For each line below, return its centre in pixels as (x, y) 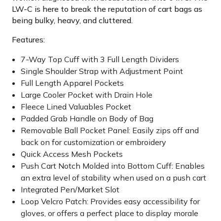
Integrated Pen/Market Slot (70, 189)
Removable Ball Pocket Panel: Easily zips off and (110, 130)
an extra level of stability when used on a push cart (114, 178)
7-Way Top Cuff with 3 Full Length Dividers (100, 59)
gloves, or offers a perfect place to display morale (110, 213)
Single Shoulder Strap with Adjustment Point (102, 71)
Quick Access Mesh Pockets (72, 154)
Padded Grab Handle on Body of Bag (87, 118)
